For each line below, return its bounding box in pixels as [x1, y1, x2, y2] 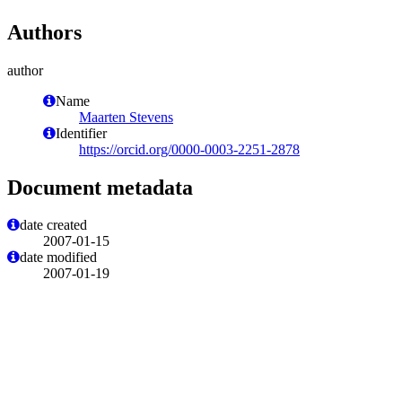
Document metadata [7, 175, 193, 199]
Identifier [56, 125, 107, 141]
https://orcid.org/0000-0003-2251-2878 [79, 141, 300, 157]
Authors [7, 20, 82, 44]
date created [20, 217, 87, 233]
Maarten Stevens [79, 109, 173, 125]
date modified [20, 249, 97, 266]
